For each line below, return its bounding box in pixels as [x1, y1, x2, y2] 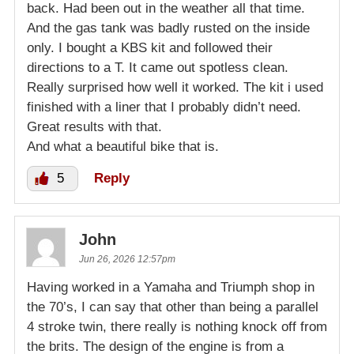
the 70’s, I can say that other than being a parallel [27, 299, 318, 314]
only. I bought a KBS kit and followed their [27, 40, 273, 55]
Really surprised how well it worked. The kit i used [27, 79, 323, 95]
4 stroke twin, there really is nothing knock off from [27, 318, 327, 334]
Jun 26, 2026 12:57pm [79, 253, 175, 265]
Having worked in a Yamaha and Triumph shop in [27, 279, 314, 295]
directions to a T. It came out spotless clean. [27, 59, 288, 75]
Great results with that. [27, 119, 162, 134]
